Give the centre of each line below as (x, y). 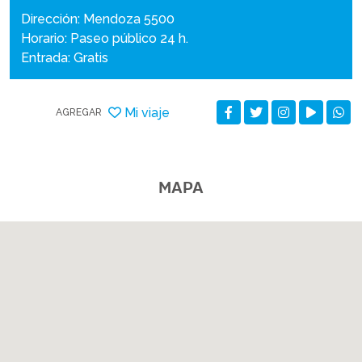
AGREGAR (78, 112)
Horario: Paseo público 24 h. (105, 38)
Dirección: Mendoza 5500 (98, 19)
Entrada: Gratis (65, 58)
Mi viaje (147, 112)
